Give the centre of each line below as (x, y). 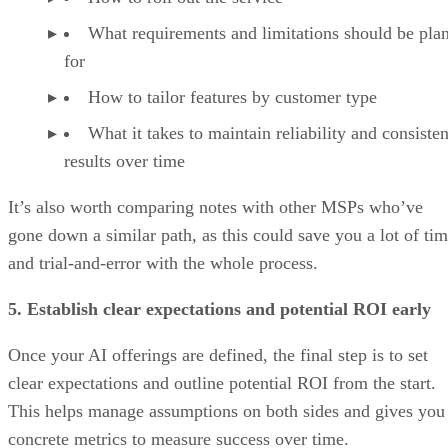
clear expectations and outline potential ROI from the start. (222, 382)
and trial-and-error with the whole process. (163, 262)
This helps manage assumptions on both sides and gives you (226, 410)
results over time (124, 160)
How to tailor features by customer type (232, 96)
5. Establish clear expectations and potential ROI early (219, 308)
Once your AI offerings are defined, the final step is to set (218, 354)
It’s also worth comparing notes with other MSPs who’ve (215, 206)
